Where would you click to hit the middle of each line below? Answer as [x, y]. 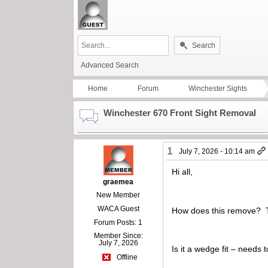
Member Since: [118, 235]
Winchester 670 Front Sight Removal [180, 112]
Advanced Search [110, 65]
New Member [118, 195]
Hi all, [182, 171]
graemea [118, 182]
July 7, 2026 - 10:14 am [217, 151]
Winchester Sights [218, 88]
